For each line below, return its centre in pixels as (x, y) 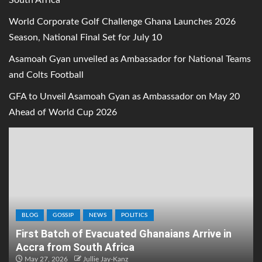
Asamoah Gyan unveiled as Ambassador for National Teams (130, 59)
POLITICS (134, 216)
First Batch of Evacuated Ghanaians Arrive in (124, 234)
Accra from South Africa (75, 247)
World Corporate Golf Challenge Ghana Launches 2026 (122, 22)
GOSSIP (63, 216)
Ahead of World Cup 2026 (63, 113)
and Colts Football (46, 75)
